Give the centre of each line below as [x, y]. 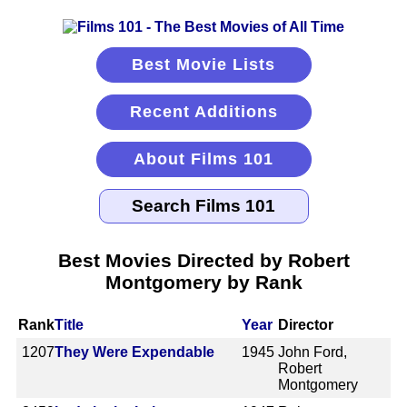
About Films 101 [203, 159]
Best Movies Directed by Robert [203, 260]
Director [306, 324]
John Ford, [313, 352]
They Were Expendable [134, 352]
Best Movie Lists [203, 65]
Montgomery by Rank [203, 282]
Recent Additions [203, 112]
